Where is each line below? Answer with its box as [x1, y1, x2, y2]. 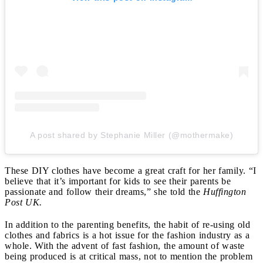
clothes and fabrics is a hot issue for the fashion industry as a [5, 230, 249, 241]
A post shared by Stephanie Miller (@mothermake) [29, 130, 234, 140]
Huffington [203, 187, 246, 197]
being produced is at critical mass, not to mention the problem [5, 251, 252, 262]
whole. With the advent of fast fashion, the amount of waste [5, 241, 245, 251]
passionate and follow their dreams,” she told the [5, 187, 203, 197]
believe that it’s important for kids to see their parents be [5, 176, 231, 187]
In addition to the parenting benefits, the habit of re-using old [5, 220, 250, 230]
